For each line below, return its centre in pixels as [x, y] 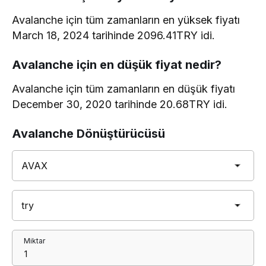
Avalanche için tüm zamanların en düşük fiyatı [124, 89]
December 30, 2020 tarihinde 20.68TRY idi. [120, 104]
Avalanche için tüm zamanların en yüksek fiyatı [126, 20]
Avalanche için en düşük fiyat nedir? [117, 65]
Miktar [34, 241]
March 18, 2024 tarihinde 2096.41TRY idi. [114, 35]
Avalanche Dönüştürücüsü [88, 134]
